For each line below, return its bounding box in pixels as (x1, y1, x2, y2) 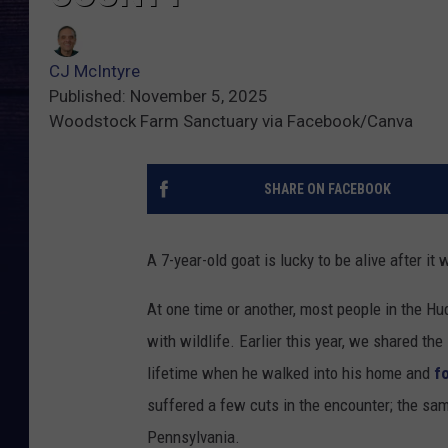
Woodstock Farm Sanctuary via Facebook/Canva (49, 111, 413, 132)
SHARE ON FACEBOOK (263, 181, 391, 198)
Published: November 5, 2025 (49, 86, 268, 107)
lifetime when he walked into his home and (147, 363, 434, 384)
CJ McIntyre (49, 61, 140, 82)
